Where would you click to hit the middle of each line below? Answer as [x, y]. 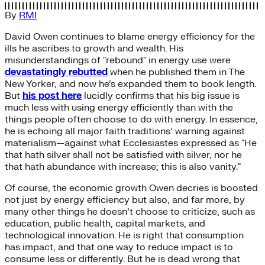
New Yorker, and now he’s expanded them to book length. [130, 84]
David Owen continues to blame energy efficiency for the [130, 36]
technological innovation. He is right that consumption [124, 235]
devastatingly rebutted [56, 72]
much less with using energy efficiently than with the [119, 107]
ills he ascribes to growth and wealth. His [94, 48]
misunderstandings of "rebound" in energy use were [118, 60]
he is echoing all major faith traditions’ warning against [125, 131]
